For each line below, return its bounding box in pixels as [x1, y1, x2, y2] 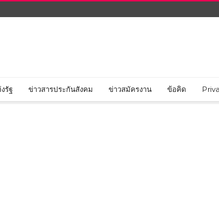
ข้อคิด [167, 85, 186, 94]
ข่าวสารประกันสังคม [28, 85, 93, 94]
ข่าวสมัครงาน [109, 85, 152, 94]
